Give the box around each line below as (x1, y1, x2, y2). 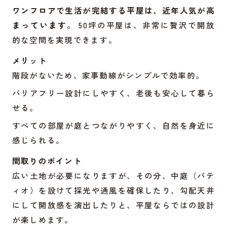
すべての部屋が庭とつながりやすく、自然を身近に (12, 119, 215, 131)
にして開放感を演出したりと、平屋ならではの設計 (12, 199, 215, 210)
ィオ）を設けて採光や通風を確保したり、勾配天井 (12, 184, 215, 196)
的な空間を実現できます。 (12, 33, 117, 45)
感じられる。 (12, 134, 65, 145)
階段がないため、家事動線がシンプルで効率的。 (12, 69, 205, 81)
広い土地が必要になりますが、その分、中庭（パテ (12, 169, 215, 181)
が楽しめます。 (12, 213, 73, 225)
